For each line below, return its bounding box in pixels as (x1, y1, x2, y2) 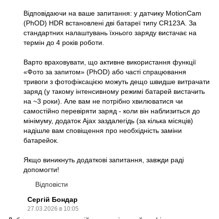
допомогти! (23, 166, 59, 174)
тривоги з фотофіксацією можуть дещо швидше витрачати (23, 78, 210, 86)
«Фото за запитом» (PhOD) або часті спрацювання (23, 68, 186, 76)
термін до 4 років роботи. (23, 39, 104, 47)
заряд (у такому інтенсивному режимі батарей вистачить (23, 88, 205, 96)
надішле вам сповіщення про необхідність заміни (23, 127, 182, 135)
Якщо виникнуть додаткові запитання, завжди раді (23, 156, 184, 164)
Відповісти (35, 180, 68, 189)
